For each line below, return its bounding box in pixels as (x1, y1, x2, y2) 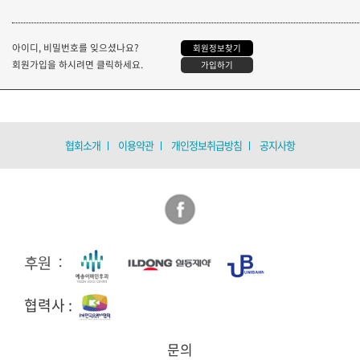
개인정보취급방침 (171, 137, 242, 153)
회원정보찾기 (193, 42, 241, 55)
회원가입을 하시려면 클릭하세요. (12, 57, 143, 72)
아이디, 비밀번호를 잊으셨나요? (12, 40, 139, 55)
